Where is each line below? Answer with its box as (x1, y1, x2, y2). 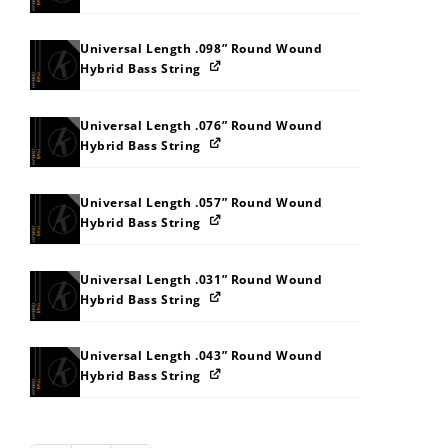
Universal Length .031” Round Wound (80, 270, 323, 288)
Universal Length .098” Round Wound (80, 39, 323, 57)
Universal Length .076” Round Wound (80, 116, 323, 134)
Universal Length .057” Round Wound (80, 193, 323, 211)
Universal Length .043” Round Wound (80, 347, 323, 365)
